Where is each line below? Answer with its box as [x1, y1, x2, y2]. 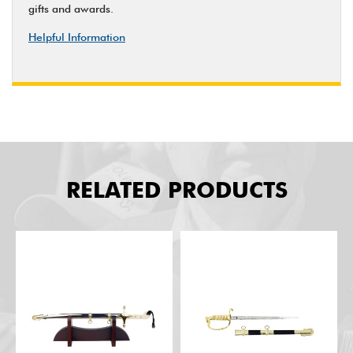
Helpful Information [28, 30, 125, 43]
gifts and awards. [28, 2, 113, 15]
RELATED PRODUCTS [65, 176, 288, 203]
